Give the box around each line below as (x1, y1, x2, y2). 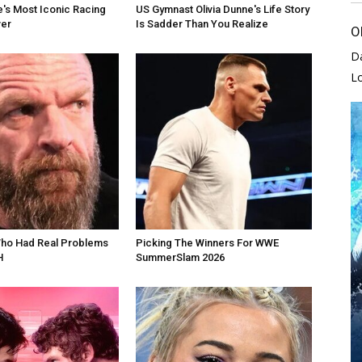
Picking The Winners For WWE (136, 236, 279, 249)
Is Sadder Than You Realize (136, 17, 268, 30)
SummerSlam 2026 (136, 250, 225, 263)
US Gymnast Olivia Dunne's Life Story (136, 2, 309, 15)
